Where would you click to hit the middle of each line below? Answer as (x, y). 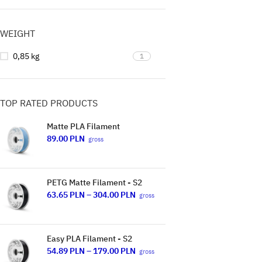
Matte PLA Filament (83, 126)
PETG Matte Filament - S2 (94, 182)
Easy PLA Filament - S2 (89, 239)
